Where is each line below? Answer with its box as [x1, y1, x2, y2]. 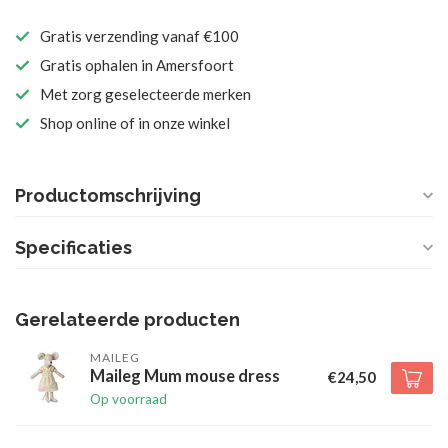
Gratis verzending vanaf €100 [40, 27, 239, 45]
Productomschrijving [15, 185, 201, 206]
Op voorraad [90, 391, 167, 407]
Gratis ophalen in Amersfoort [40, 56, 234, 74]
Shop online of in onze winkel [40, 114, 230, 132]
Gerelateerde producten [15, 309, 240, 330]
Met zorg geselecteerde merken [40, 85, 251, 103]
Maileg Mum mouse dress [90, 366, 280, 386]
